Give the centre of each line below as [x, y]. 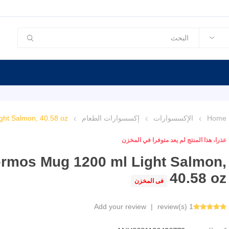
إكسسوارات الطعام [110, 118]
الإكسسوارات [173, 118]
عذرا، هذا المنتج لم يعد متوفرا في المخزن [174, 140]
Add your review [120, 207]
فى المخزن [149, 181]
